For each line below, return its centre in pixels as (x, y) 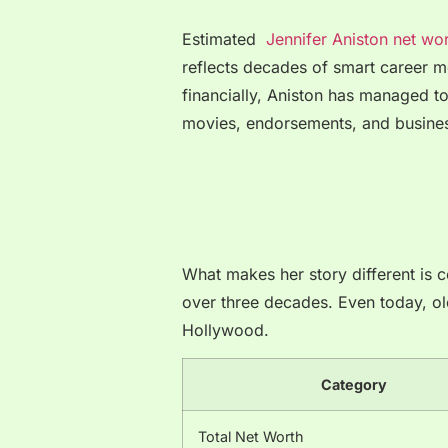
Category (353, 385)
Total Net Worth (251, 437)
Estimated (224, 39)
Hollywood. (225, 329)
